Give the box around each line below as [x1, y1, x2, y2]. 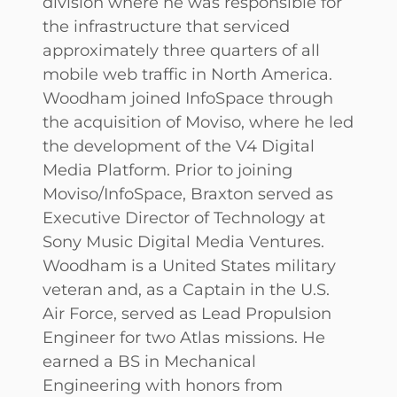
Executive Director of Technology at [43, 206, 325, 228]
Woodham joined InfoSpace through [43, 87, 333, 108]
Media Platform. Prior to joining [43, 159, 292, 180]
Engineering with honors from [43, 374, 283, 395]
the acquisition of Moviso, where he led [43, 111, 354, 132]
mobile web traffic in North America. [43, 63, 332, 84]
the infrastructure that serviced [43, 15, 290, 36]
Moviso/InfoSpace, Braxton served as [43, 183, 333, 204]
